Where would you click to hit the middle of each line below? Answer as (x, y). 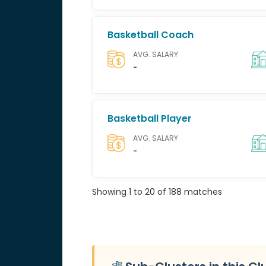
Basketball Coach (150, 35)
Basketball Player (149, 118)
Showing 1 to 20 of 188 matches (157, 192)
